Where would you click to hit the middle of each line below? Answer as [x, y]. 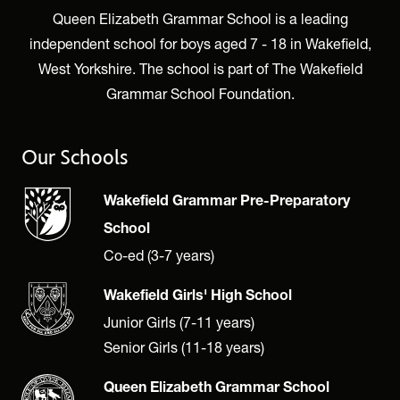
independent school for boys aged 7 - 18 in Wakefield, [200, 44]
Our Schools [75, 157]
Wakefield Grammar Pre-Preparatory [227, 203]
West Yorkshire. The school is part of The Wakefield [200, 69]
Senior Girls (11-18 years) [184, 347]
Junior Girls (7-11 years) [179, 322]
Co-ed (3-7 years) [159, 255]
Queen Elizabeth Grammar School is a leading [200, 19]
